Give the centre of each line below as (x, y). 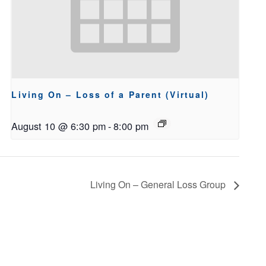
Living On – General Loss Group (159, 185)
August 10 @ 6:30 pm (59, 126)
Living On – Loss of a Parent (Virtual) (110, 94)
